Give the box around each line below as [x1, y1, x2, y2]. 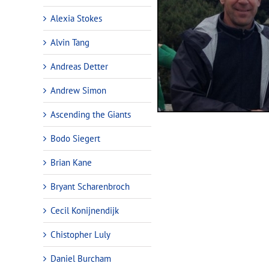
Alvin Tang [50, 36, 89, 48]
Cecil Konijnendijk [50, 204, 119, 216]
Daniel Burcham [50, 252, 111, 264]
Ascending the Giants [50, 108, 131, 120]
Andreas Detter [50, 60, 108, 72]
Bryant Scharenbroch [50, 180, 130, 192]
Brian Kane [50, 156, 92, 168]
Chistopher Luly [50, 228, 110, 240]
